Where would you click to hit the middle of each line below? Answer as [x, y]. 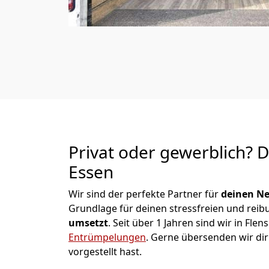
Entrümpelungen [107, 237]
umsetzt [88, 223]
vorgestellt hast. [105, 252]
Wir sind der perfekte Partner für [145, 194]
